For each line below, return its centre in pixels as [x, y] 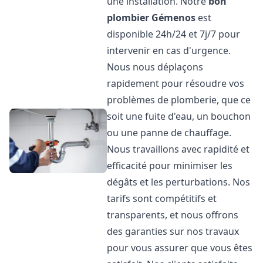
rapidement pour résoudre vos [176, 83]
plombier [128, 18]
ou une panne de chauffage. [169, 133]
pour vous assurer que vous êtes [180, 248]
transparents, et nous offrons [173, 215]
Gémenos [174, 18]
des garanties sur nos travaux [173, 231]
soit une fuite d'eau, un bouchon [179, 116]
